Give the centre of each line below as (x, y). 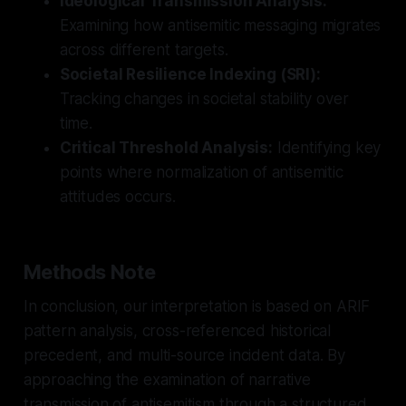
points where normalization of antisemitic (201, 172)
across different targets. (144, 49)
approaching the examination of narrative (167, 379)
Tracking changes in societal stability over (204, 98)
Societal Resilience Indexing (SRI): (190, 74)
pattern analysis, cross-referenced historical (177, 330)
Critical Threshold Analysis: (166, 147)
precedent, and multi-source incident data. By (184, 355)
